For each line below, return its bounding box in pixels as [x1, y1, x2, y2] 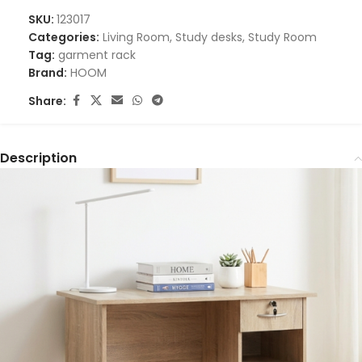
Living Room [103, 29, 170, 46]
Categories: [28, 29, 99, 46]
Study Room [248, 29, 317, 46]
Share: [28, 92, 66, 109]
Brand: [28, 65, 67, 82]
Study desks [175, 29, 242, 46]
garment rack [58, 47, 136, 64]
